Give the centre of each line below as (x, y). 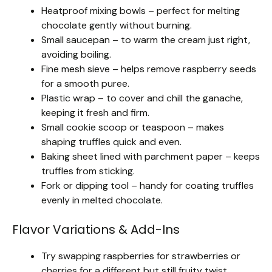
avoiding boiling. (76, 54)
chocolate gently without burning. (117, 25)
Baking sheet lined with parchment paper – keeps (151, 156)
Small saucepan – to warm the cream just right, (146, 39)
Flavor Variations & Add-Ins (96, 229)
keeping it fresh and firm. (95, 112)
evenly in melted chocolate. (102, 200)
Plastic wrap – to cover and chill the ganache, (142, 98)
